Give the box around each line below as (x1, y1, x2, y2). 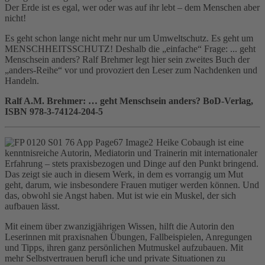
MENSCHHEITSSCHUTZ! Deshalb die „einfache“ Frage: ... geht (5, 43, 256, 54)
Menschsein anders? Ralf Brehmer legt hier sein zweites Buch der (5, 54, 250, 64)
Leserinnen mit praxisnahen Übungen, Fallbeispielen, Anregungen (5, 231, 252, 242)
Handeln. (5, 75, 39, 86)
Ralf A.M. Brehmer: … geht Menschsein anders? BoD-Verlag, (5, 95, 253, 106)
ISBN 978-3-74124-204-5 (5, 106, 103, 117)
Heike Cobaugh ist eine (156, 137, 244, 147)
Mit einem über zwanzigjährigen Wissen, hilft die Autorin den (5, 221, 234, 231)
